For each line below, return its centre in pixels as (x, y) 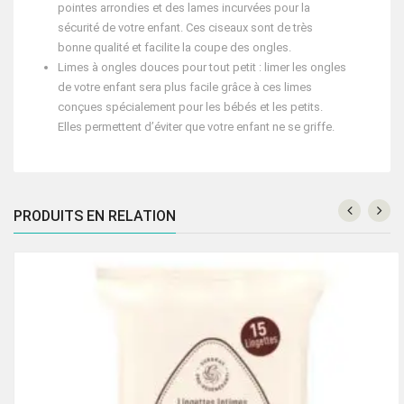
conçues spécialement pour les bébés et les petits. (190, 107)
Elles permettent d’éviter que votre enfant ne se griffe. (196, 127)
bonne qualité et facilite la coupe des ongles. (174, 48)
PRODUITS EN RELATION (95, 216)
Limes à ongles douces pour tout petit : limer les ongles (202, 68)
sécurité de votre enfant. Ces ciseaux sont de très (185, 28)
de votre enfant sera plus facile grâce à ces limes (185, 87)
